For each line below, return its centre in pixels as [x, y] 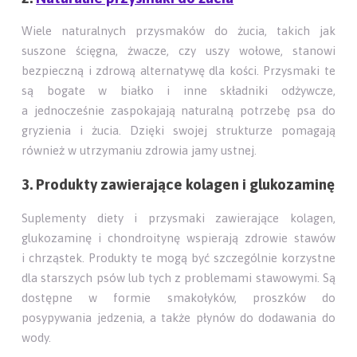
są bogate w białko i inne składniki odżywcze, [178, 91]
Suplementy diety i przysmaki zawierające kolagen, [178, 218]
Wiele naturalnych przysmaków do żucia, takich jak [178, 31]
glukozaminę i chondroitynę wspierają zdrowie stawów [178, 238]
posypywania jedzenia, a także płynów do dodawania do [178, 318]
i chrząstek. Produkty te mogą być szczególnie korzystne [178, 258]
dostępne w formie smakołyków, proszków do [178, 298]
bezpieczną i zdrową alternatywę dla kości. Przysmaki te [178, 71]
